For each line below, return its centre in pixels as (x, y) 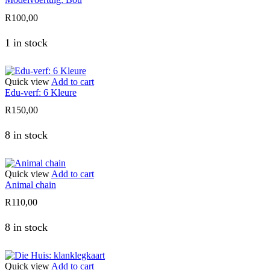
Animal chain (30, 184)
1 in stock (26, 42)
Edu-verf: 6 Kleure (41, 92)
